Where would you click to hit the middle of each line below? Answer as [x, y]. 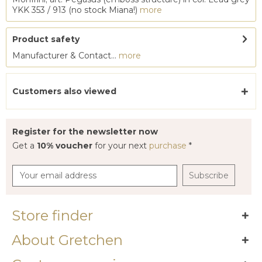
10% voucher [66, 146]
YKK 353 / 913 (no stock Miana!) [76, 10]
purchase [169, 146]
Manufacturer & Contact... [65, 56]
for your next [122, 146]
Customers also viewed [64, 91]
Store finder [52, 216]
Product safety [46, 39]
